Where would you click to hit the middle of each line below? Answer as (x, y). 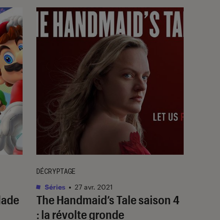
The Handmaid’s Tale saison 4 (108, 199)
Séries (54, 187)
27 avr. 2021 (94, 187)
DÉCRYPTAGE (56, 171)
